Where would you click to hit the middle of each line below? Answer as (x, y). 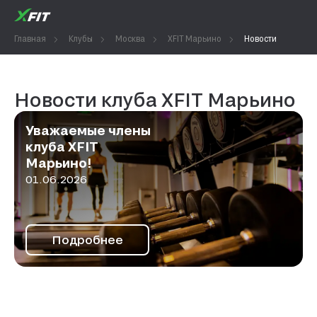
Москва (130, 38)
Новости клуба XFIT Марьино (155, 99)
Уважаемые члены (88, 130)
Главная (30, 38)
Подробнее (87, 240)
